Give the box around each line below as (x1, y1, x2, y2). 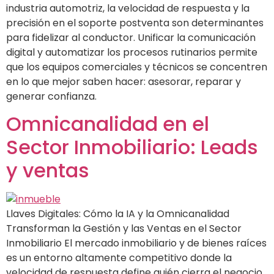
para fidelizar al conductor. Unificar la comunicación (6, 30, 256, 45)
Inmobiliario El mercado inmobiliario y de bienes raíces (6, 235, 267, 250)
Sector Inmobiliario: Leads (6, 133, 258, 161)
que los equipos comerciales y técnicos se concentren (6, 59, 267, 74)
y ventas (6, 156, 89, 184)
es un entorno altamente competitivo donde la (6, 250, 232, 265)
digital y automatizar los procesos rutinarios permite (6, 45, 257, 59)
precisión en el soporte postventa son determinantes (6, 15, 264, 30)
